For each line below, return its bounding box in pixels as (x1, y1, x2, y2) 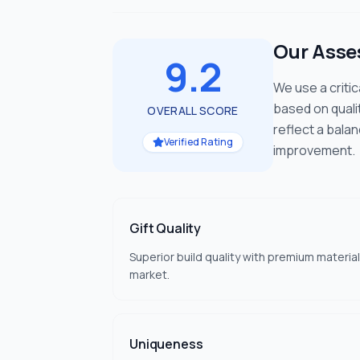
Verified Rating (164, 135, 233, 149)
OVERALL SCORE (147, 103, 239, 118)
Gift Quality (129, 219, 202, 237)
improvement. (273, 141, 355, 159)
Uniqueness (129, 335, 203, 353)
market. (129, 267, 170, 282)
